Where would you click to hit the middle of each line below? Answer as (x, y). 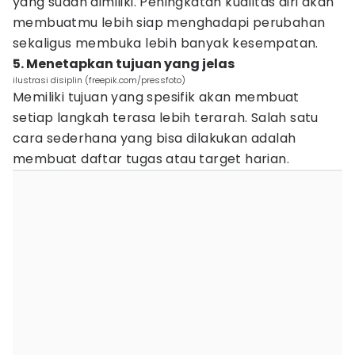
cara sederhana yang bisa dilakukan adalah (155, 138)
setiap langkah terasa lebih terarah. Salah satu (166, 118)
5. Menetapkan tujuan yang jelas (124, 64)
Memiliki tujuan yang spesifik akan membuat (156, 97)
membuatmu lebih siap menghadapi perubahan (169, 23)
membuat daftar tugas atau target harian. (151, 159)
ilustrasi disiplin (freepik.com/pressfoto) (99, 80)
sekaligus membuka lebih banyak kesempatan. (166, 43)
